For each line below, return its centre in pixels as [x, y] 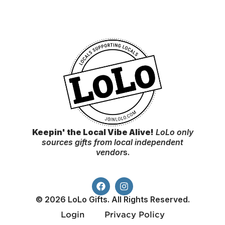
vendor [109, 152]
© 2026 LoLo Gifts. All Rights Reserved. [113, 200]
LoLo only [173, 132]
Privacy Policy [134, 215]
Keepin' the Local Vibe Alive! [93, 132]
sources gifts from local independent [113, 142]
